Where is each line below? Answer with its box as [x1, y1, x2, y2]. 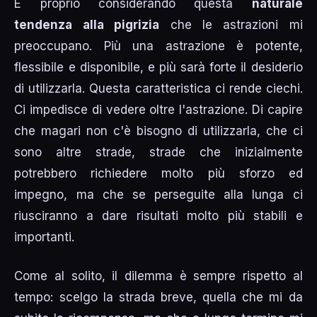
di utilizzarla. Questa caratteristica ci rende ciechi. [14, 81, 303, 96]
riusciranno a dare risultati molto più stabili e [14, 208, 303, 223]
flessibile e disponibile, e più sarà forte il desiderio [14, 59, 303, 74]
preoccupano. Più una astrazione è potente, [14, 38, 303, 53]
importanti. [14, 229, 75, 244]
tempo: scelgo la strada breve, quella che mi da [14, 290, 303, 305]
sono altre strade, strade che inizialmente [14, 144, 303, 159]
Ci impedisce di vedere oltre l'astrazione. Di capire [14, 102, 303, 117]
